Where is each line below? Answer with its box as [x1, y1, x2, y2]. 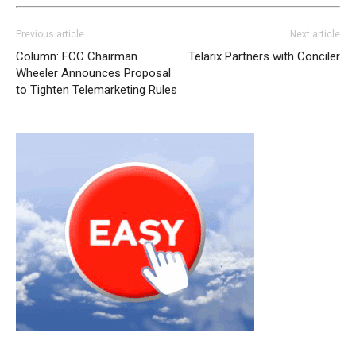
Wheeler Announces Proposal [16, 66, 171, 81]
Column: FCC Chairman [16, 49, 137, 64]
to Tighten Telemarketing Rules [16, 83, 177, 98]
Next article [290, 29, 340, 41]
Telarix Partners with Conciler [188, 49, 340, 64]
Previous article [16, 29, 84, 41]
